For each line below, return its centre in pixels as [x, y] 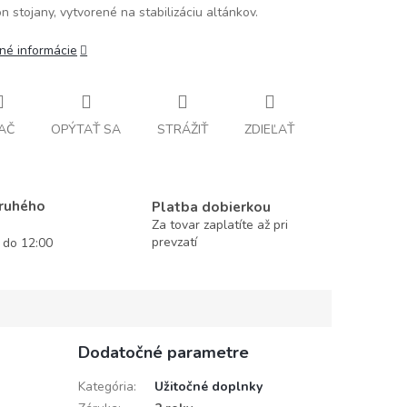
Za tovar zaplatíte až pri [220, 224]
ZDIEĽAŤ [269, 129]
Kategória [105, 386]
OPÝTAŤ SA [86, 129]
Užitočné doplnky [208, 386]
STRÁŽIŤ [183, 129]
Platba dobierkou [212, 206]
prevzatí [175, 242]
